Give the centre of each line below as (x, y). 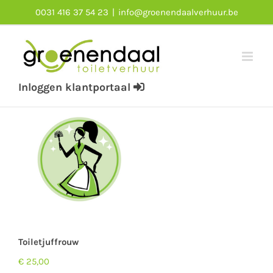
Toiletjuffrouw (48, 242)
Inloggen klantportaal (76, 87)
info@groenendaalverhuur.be (178, 12)
